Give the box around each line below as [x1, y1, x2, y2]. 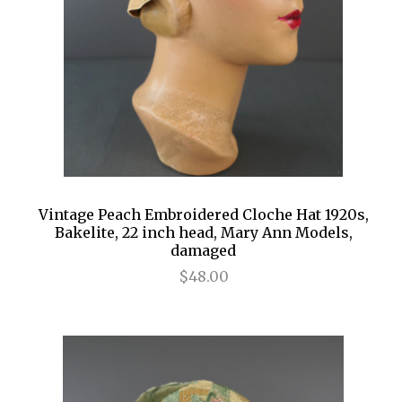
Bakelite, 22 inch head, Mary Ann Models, [54, 223, 353, 241]
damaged [170, 240, 236, 259]
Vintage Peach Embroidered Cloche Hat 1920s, [38, 205, 369, 223]
